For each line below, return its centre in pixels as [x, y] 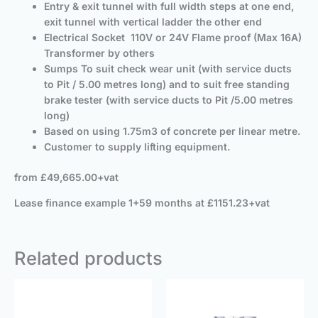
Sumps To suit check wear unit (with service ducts [168, 69]
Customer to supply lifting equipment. [137, 147]
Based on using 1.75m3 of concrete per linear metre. [172, 131]
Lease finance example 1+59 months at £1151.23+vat [142, 203]
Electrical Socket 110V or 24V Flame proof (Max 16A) [173, 38]
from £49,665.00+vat [66, 177]
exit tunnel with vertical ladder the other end [153, 22]
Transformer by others [99, 53]
